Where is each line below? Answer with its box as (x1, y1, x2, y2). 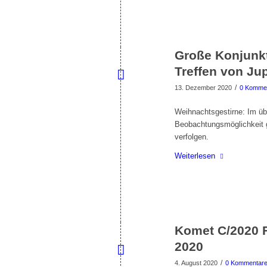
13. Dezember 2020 (175, 84, 232, 92)
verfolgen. (175, 132, 209, 142)
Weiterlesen (175, 151, 215, 161)
